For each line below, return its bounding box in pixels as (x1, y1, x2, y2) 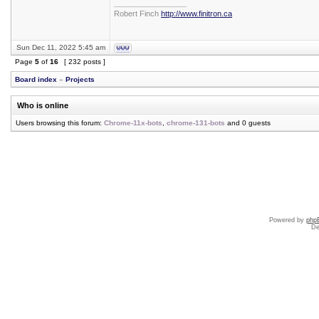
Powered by (269, 216, 306, 224)
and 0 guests (225, 119, 271, 127)
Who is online (17, 101, 68, 110)
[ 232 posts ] (62, 58, 108, 66)
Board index (15, 75, 57, 83)
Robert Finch (114, 9, 161, 18)
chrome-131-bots (167, 119, 225, 127)
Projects (66, 75, 95, 83)
